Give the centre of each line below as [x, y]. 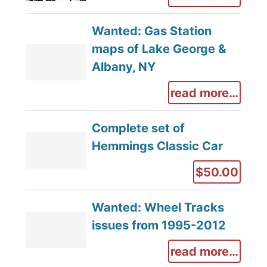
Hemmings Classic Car [157, 146]
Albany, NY [123, 67]
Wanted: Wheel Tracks [158, 207]
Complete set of [138, 128]
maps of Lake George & [159, 49]
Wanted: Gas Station [151, 31]
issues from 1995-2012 [159, 225]
